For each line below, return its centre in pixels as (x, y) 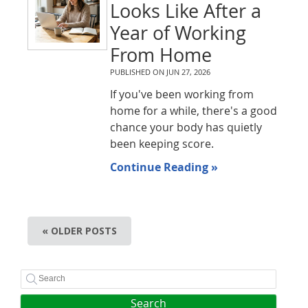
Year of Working (178, 33)
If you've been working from (181, 94)
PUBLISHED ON (138, 72)
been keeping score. (162, 144)
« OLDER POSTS (80, 231)
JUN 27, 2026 (188, 72)
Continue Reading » (164, 167)
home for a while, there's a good (193, 111)
